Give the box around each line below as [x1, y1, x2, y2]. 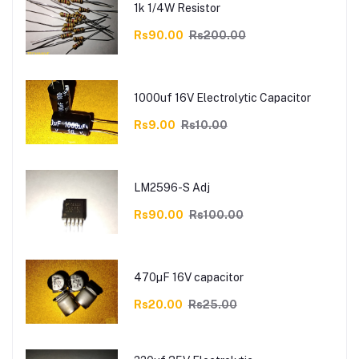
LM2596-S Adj [133, 180, 210, 194]
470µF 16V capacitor [133, 270, 244, 284]
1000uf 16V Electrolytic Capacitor [133, 91, 311, 104]
